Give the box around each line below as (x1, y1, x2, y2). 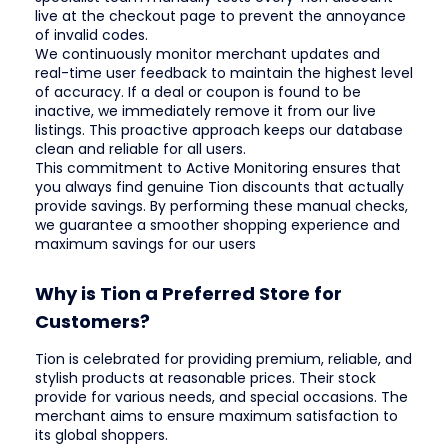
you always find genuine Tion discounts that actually (35, 177, 404, 198)
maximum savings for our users (35, 234, 256, 255)
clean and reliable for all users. (35, 139, 246, 160)
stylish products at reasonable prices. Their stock (35, 367, 376, 388)
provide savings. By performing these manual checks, (35, 196, 408, 217)
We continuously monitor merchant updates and (35, 44, 380, 65)
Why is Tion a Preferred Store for (35, 280, 342, 306)
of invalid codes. (35, 25, 148, 46)
